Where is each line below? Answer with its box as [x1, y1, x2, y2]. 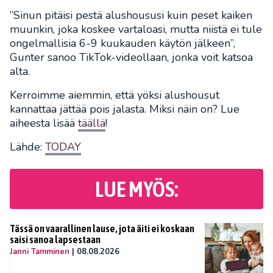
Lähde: [10, 140, 45, 155]
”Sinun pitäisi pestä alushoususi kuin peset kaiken [10, 8, 252, 23]
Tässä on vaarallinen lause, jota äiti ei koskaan [10, 222, 194, 235]
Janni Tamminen [10, 246, 69, 258]
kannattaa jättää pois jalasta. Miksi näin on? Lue [10, 102, 239, 117]
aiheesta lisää [10, 116, 78, 131]
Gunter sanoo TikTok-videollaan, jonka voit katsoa [10, 50, 253, 65]
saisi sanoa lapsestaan [10, 233, 101, 246]
